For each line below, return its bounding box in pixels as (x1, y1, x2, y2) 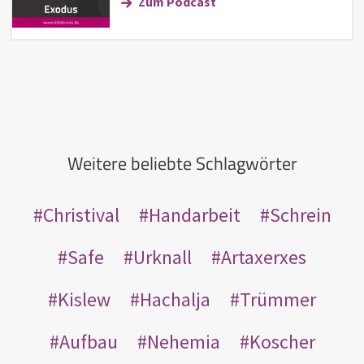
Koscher (249, 328, 315, 354)
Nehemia (146, 328, 220, 354)
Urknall (133, 244, 192, 270)
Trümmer (240, 286, 316, 312)
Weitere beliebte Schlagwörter (67, 149, 297, 177)
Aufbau (58, 328, 118, 354)
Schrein (269, 201, 331, 227)
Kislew (58, 286, 110, 312)
